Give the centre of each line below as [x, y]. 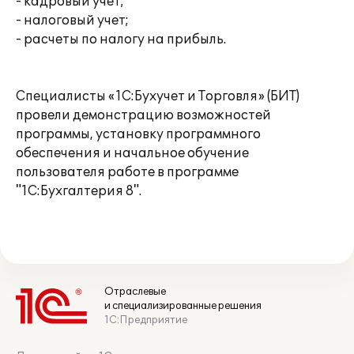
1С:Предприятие [146, 320]
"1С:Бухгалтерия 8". [79, 191]
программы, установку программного [138, 134]
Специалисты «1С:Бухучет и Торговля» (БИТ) [158, 96]
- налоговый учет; [72, 21]
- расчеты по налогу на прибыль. [121, 40]
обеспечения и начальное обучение [132, 153]
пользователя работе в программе [127, 172]
